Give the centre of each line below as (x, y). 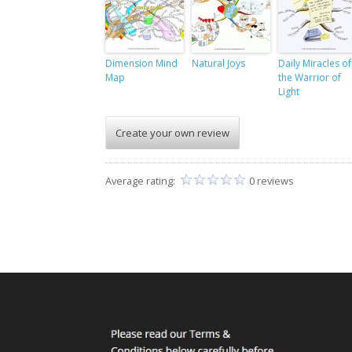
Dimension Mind (142, 64)
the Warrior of (310, 78)
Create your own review (173, 133)
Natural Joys (219, 64)
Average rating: (142, 181)
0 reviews (272, 181)
